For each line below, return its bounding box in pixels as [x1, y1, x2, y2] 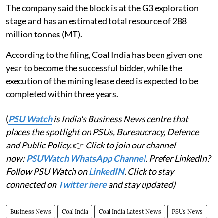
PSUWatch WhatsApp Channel [26, 152, 145, 163]
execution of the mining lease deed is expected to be [6, 75, 198, 86]
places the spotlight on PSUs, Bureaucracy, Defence [6, 126, 199, 137]
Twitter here [58, 179, 107, 190]
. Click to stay [124, 165, 174, 177]
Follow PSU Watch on [6, 165, 89, 177]
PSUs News [172, 207, 203, 215]
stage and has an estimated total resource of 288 [6, 15, 187, 26]
